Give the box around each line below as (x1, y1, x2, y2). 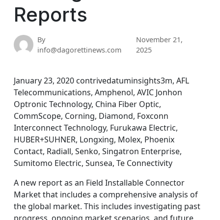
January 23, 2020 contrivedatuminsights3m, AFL (14, 75, 189, 86)
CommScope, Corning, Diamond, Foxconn (14, 110, 168, 121)
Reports (14, 2, 87, 27)
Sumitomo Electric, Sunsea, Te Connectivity (14, 158, 172, 168)
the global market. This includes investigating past (14, 201, 200, 212)
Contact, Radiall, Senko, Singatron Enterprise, (14, 146, 182, 157)
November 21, (136, 35, 183, 44)
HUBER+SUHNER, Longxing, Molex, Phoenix (14, 134, 174, 145)
